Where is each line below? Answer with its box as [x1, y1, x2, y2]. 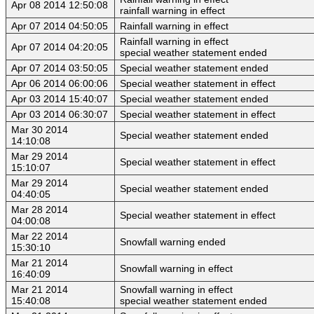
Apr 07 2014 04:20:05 [11, 41, 108, 53]
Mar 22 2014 [11, 231, 68, 243]
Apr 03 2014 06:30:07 [11, 109, 108, 121]
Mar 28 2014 [11, 204, 68, 216]
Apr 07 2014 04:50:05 [11, 20, 108, 32]
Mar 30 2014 [11, 124, 68, 136]
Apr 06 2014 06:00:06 [11, 78, 108, 90]
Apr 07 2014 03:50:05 [11, 62, 108, 74]
